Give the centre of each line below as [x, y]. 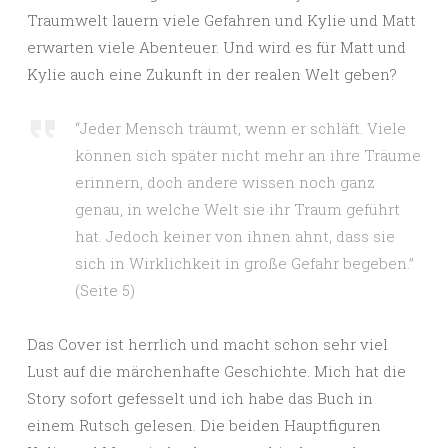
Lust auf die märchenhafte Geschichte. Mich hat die [216, 371]
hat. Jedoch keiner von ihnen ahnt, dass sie [235, 236]
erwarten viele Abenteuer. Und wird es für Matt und [216, 47]
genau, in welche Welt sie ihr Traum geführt [237, 209]
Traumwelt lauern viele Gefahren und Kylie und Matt [221, 20]
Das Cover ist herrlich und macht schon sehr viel [207, 344]
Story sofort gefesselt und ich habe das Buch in [200, 398]
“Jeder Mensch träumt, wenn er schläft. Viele [240, 128]
